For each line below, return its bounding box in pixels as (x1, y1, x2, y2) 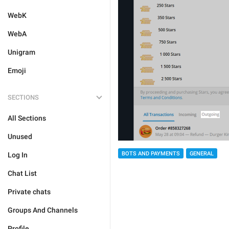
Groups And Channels (8, 206, 78, 214)
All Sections (8, 114, 46, 122)
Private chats (8, 188, 51, 196)
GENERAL (190, 150, 214, 157)
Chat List (8, 169, 37, 177)
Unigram (8, 48, 35, 56)
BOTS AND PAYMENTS (122, 150, 180, 157)
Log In (8, 151, 28, 159)
